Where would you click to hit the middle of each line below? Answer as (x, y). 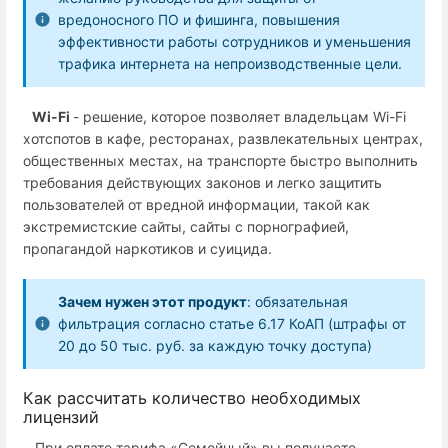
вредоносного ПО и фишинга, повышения (199, 19)
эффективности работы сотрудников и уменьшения (234, 41)
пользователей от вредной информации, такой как (196, 205)
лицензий (61, 416)
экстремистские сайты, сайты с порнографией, (186, 227)
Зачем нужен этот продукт (152, 302)
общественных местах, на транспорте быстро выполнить (220, 161)
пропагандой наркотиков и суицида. (147, 249)
